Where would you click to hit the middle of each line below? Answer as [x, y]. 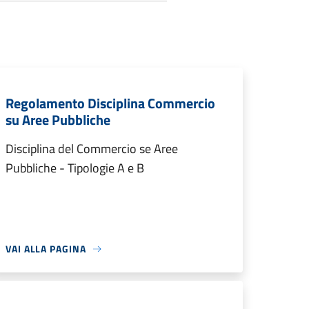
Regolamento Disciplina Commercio [110, 103]
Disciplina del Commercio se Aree [92, 149]
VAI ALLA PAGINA [46, 249]
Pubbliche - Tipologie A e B [75, 168]
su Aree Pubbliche [58, 120]
